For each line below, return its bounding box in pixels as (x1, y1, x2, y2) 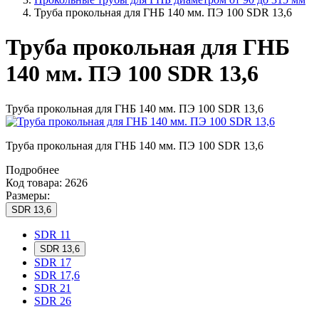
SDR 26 (34, 294, 71, 307)
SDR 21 (34, 281, 71, 294)
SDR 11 (34, 228, 70, 241)
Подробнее (6, 163, 59, 176)
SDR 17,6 (34, 268, 80, 281)
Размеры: (6, 189, 50, 202)
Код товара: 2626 (6, 176, 88, 189)
